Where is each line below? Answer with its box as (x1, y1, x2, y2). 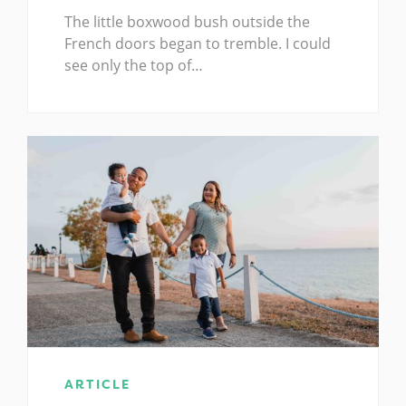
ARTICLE (64, 375, 130, 392)
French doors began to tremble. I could (64, 33, 331, 53)
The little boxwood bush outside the (64, 11, 310, 32)
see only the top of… (64, 54, 203, 75)
